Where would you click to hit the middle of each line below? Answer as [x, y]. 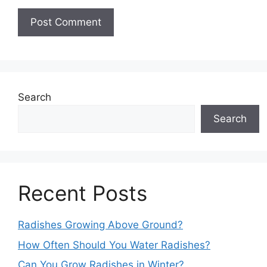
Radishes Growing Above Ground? [100, 225]
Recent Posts [83, 193]
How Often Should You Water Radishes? [114, 245]
